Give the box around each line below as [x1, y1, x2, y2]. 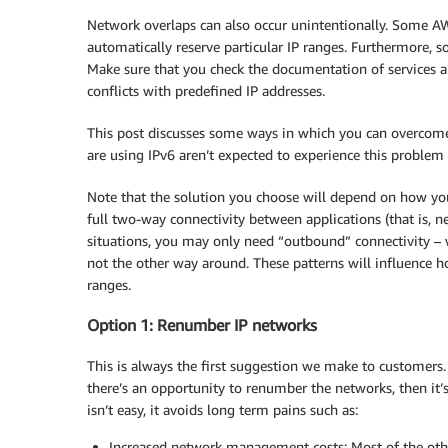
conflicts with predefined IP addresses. [87, 82, 325, 99]
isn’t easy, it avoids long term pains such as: [87, 400, 358, 418]
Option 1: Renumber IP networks [87, 315, 317, 336]
